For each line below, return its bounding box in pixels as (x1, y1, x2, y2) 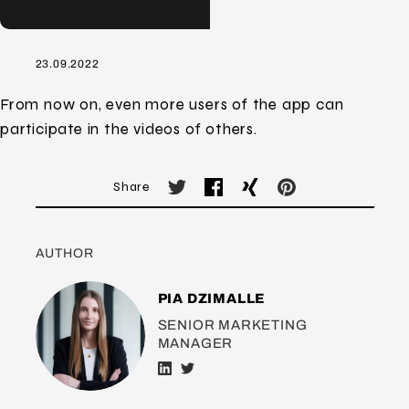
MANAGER (157, 336, 234, 351)
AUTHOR (35, 246, 94, 260)
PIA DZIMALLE (157, 291, 266, 306)
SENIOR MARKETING (157, 318, 308, 332)
